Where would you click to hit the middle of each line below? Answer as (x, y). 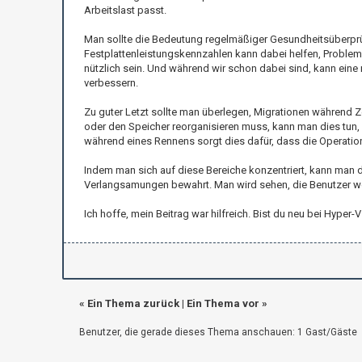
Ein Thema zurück (133, 303)
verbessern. (111, 82)
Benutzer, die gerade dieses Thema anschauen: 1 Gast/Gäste (218, 332)
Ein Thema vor (223, 303)
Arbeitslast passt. (125, 10)
